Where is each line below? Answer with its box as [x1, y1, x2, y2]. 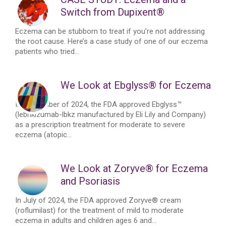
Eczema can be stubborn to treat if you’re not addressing [15, 27, 205, 36]
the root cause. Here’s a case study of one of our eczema [15, 37, 208, 46]
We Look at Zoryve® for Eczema [61, 162, 208, 175]
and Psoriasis [61, 175, 120, 187]
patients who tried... [15, 47, 79, 56]
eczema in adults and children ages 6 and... [15, 216, 156, 225]
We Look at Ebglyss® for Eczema [61, 79, 211, 91]
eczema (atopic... [15, 130, 72, 139]
